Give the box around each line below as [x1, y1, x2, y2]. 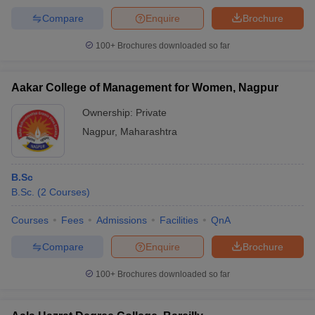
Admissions [96, 214, 147, 226]
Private [136, 107, 167, 118]
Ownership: [82, 107, 136, 118]
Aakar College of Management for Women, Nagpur [11, 82, 278, 94]
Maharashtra [120, 126, 177, 137]
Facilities [160, 214, 198, 226]
